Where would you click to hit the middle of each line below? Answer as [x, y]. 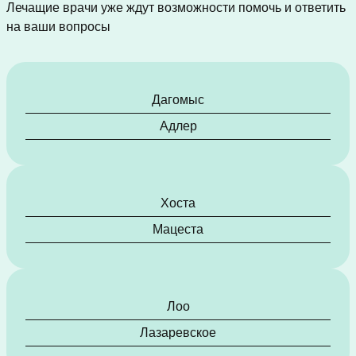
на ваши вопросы [58, 27]
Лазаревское [178, 333]
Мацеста [178, 230]
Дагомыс [178, 100]
